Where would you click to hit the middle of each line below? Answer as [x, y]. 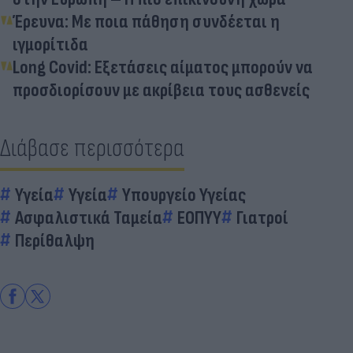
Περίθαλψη [55, 240]
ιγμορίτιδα [50, 44]
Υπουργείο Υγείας [184, 195]
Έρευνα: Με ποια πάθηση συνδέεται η [146, 21]
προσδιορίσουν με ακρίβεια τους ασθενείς [161, 90]
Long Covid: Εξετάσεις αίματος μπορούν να [163, 67]
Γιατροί [262, 217]
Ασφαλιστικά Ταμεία [89, 217]
